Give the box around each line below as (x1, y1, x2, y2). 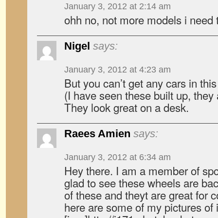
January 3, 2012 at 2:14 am (64, 1, 171, 11)
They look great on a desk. (64, 99, 189, 115)
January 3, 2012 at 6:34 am (64, 152, 171, 162)
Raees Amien (64, 127, 130, 140)
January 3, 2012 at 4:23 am (64, 65, 171, 74)
